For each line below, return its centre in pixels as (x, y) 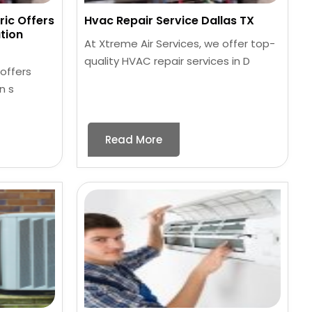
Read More (134, 140)
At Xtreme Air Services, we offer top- (180, 44)
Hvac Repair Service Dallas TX (170, 21)
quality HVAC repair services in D (167, 61)
